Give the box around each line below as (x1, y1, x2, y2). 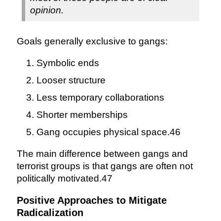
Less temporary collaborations (36, 92, 164, 103)
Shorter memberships (36, 110, 128, 120)
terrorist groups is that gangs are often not (16, 161, 193, 172)
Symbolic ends (36, 58, 99, 69)
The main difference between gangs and (16, 148, 188, 159)
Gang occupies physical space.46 (36, 127, 181, 138)
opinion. (30, 5, 64, 16)
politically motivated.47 (16, 173, 112, 184)
